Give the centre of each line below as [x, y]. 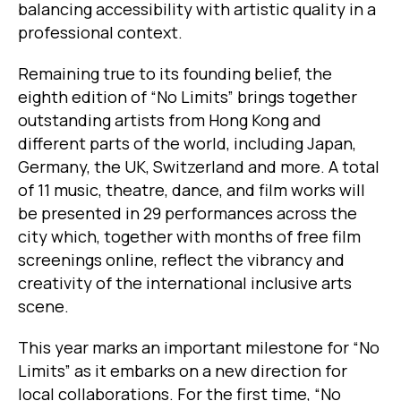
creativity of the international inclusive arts [185, 283]
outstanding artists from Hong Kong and [170, 120]
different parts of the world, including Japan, [187, 144]
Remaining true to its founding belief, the [175, 74]
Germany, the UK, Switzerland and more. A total [199, 167]
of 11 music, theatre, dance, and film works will [192, 190]
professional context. [100, 33]
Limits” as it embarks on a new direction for [183, 371]
